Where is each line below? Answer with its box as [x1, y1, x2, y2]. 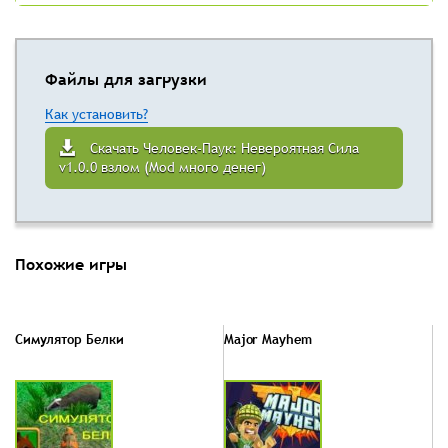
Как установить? [45, 105, 148, 124]
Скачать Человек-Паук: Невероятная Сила [90, 139, 359, 158]
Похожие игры [15, 253, 127, 276]
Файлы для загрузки [45, 68, 207, 91]
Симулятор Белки [15, 330, 125, 349]
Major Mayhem [224, 330, 312, 349]
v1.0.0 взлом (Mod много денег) [59, 158, 266, 177]
